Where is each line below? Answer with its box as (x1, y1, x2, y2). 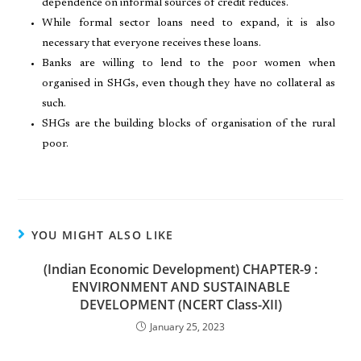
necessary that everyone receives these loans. (42, 38, 264, 49)
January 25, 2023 (150, 320, 225, 334)
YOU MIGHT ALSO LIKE (31, 227, 174, 243)
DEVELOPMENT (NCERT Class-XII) (79, 296, 282, 313)
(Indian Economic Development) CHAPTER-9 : (44, 260, 317, 278)
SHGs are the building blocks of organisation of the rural (42, 118, 335, 130)
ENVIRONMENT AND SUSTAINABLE (71, 278, 290, 296)
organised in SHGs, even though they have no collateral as (42, 78, 335, 89)
